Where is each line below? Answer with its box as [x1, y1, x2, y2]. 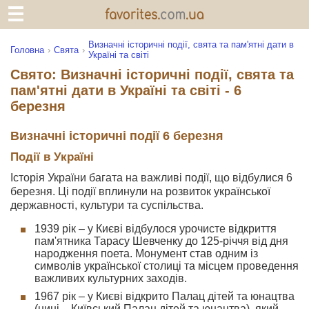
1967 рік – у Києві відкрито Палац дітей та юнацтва [34, 290, 295, 302]
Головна [10, 44, 44, 55]
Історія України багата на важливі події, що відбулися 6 [10, 172, 292, 183]
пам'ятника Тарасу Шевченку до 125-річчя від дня [34, 235, 288, 247]
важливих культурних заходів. [34, 272, 187, 284]
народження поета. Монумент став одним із [34, 248, 258, 259]
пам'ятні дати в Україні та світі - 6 [10, 83, 241, 98]
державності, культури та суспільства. [10, 199, 203, 211]
